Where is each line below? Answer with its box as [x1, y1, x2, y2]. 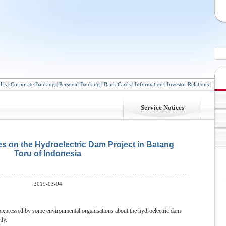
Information [135, 81, 163, 87]
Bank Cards [104, 81, 131, 87]
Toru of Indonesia [14, 149, 81, 158]
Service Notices [140, 104, 184, 111]
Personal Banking [59, 81, 100, 87]
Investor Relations [167, 81, 209, 87]
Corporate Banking [11, 81, 55, 87]
